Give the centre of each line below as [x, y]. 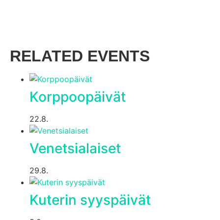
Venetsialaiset [75, 148]
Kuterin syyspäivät [90, 200]
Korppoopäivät [78, 96]
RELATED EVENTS [80, 56]
